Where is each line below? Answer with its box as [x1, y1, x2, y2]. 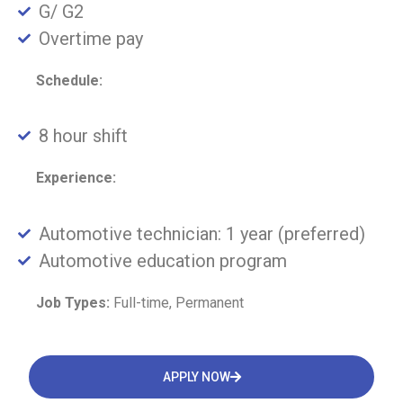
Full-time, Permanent [110, 293, 244, 311]
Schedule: [36, 72, 103, 90]
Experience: [36, 169, 116, 187]
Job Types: [36, 293, 110, 311]
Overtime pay [38, 28, 143, 50]
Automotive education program [38, 249, 287, 272]
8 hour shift [38, 125, 128, 148]
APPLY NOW [162, 370, 230, 385]
